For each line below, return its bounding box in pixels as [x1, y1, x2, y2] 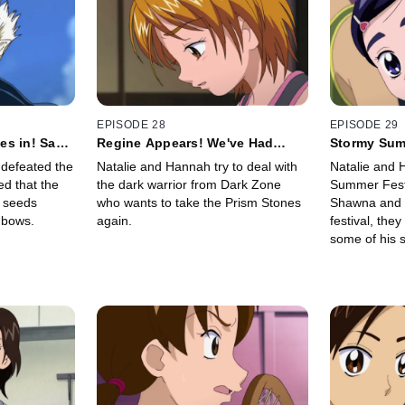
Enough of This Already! [97, 150, 253, 165]
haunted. [329, 286, 381, 301]
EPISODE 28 [97, 118, 166, 132]
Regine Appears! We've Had [97, 136, 274, 151]
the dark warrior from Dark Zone [97, 177, 282, 193]
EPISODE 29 [329, 118, 399, 132]
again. [97, 213, 133, 229]
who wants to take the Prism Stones [97, 195, 302, 211]
